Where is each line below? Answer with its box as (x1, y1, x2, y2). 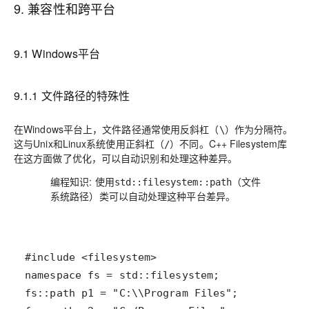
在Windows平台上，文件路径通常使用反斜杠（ (14, 122, 219, 136)
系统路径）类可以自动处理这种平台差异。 (50, 189, 235, 203)
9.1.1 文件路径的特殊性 (14, 88, 130, 103)
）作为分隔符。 (224, 122, 293, 136)
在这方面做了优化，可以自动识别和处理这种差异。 (14, 151, 238, 165)
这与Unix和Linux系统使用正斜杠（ (14, 137, 165, 150)
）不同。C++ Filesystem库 (170, 137, 288, 150)
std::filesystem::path (114, 177, 232, 188)
